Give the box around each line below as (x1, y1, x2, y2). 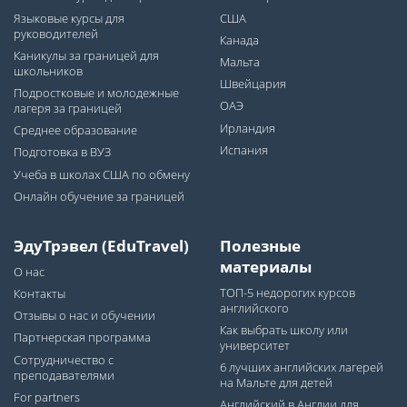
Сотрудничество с (13, 352, 114, 368)
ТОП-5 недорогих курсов (220, 284, 355, 301)
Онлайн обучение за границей (13, 188, 184, 204)
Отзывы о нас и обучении (13, 308, 155, 324)
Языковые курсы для (13, 10, 124, 26)
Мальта (220, 54, 260, 70)
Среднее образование (13, 123, 137, 139)
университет (220, 338, 290, 354)
